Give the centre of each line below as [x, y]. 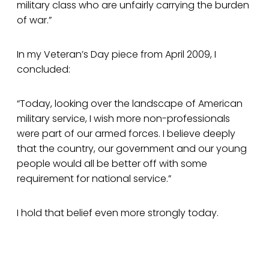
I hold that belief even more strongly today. [118, 213]
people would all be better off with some [112, 164]
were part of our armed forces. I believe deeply [126, 134]
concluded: [44, 70]
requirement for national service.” [94, 179]
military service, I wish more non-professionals [123, 119]
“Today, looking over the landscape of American [130, 104]
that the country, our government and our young [132, 149]
